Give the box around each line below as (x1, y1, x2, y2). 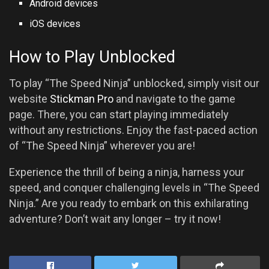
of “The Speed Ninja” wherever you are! (9, 139, 195, 153)
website (9, 92, 50, 106)
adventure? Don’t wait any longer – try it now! (9, 213, 221, 226)
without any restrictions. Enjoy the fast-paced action (9, 124, 258, 137)
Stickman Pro (50, 92, 113, 106)
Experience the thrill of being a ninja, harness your (9, 166, 244, 179)
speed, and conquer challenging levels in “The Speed (9, 181, 259, 195)
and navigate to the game (113, 92, 235, 106)
